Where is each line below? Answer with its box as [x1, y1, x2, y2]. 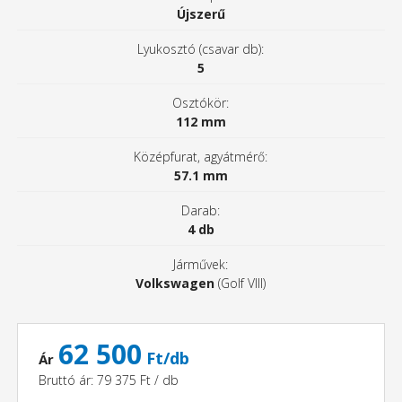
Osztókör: [172, 94, 230, 112]
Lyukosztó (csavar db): [137, 40, 265, 58]
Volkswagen [135, 275, 215, 293]
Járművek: [173, 256, 229, 274]
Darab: [181, 202, 221, 220]
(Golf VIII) [214, 275, 267, 293]
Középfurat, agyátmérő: [134, 148, 268, 166]
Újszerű [176, 5, 225, 23]
